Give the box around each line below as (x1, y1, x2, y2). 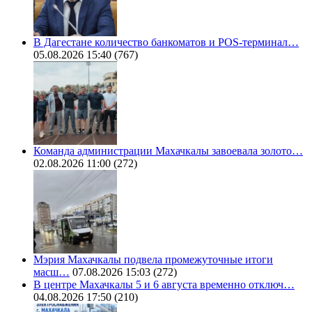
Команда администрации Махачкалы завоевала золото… (33, 145, 303, 157)
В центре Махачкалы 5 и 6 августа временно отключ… (33, 279, 295, 291)
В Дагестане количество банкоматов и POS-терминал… (33, 36, 299, 49)
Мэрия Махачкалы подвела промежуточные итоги (33, 253, 273, 266)
